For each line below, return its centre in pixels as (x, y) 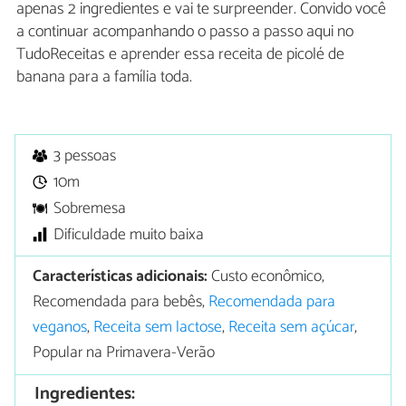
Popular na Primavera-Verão (124, 353)
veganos (60, 328)
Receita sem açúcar (292, 328)
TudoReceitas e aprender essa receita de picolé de (180, 54)
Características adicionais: (121, 277)
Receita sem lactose (158, 328)
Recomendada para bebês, (121, 303)
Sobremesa (90, 208)
